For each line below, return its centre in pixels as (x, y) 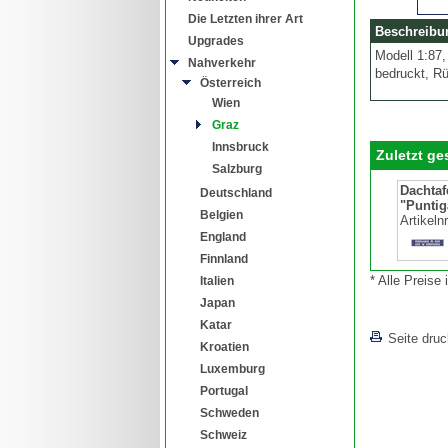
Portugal (224, 390)
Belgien (221, 214)
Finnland (224, 258)
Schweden (229, 412)
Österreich (230, 82)
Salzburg (237, 168)
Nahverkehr (222, 62)
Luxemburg (232, 368)
